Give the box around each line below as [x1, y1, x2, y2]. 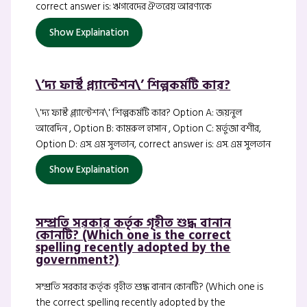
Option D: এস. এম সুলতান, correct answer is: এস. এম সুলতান [36, 136, 271, 152]
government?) [36, 250, 120, 271]
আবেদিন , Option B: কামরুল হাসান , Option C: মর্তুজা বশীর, [36, 120, 262, 136]
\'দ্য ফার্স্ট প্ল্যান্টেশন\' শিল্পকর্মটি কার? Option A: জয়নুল [36, 104, 243, 121]
